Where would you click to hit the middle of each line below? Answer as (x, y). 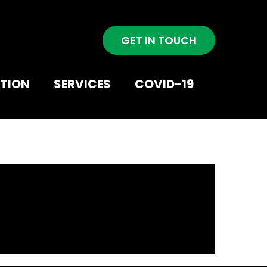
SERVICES (82, 84)
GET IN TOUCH (159, 41)
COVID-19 (164, 84)
